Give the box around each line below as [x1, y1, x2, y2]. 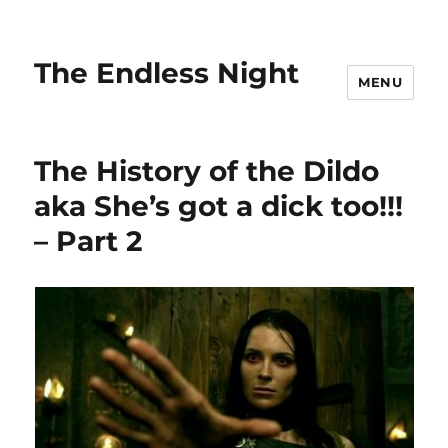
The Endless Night [34, 56, 300, 90]
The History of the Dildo [34, 154, 380, 188]
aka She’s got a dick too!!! [34, 189, 404, 223]
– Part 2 [34, 224, 144, 258]
